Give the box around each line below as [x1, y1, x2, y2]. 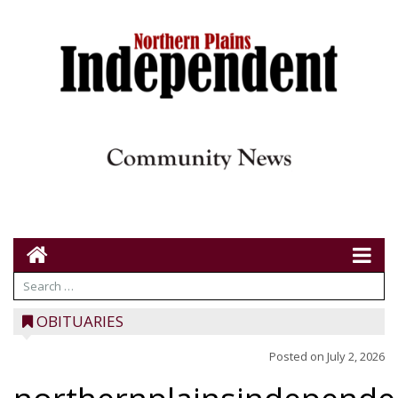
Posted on [269, 348, 327, 364]
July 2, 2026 [327, 348, 385, 364]
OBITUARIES [36, 311, 123, 331]
